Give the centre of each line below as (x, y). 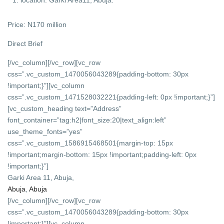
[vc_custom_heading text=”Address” (65, 108)
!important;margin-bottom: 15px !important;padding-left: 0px (102, 154)
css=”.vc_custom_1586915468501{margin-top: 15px (90, 143)
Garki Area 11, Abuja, (41, 177)
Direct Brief (25, 43)
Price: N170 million (37, 24)
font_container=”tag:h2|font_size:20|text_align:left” (87, 120)
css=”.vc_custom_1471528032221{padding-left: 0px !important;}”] (111, 97)
